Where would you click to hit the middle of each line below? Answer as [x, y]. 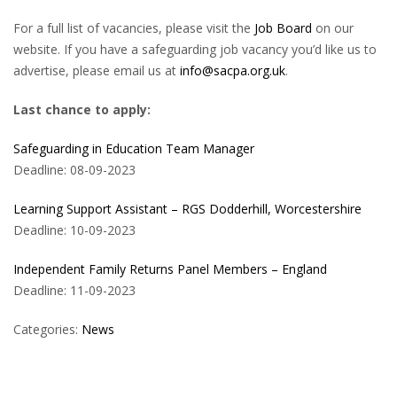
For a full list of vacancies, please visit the [134, 28]
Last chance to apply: [84, 109]
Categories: [47, 329]
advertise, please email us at [97, 70]
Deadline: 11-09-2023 [74, 290]
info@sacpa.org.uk [233, 70]
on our [333, 28]
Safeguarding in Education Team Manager [134, 148]
